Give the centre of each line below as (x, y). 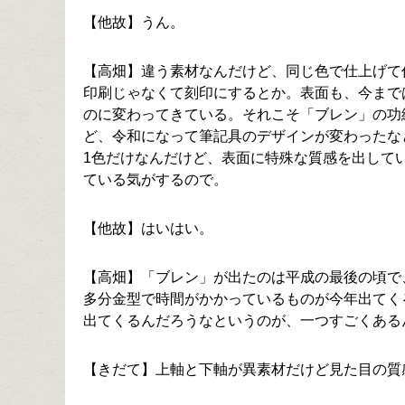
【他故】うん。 (134, 23)
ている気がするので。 (155, 180)
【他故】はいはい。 (148, 229)
